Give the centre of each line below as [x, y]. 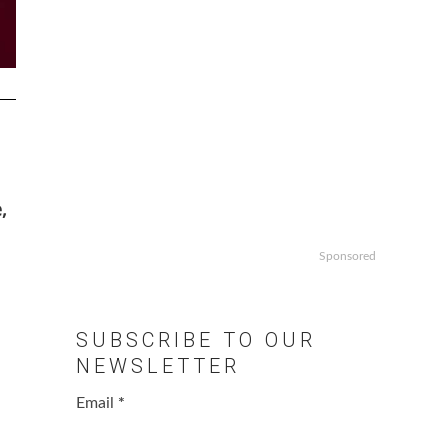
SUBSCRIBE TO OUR [196, 340]
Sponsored [347, 256]
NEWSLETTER [158, 366]
